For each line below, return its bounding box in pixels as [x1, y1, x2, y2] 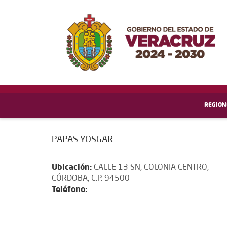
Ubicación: [52, 164, 94, 172]
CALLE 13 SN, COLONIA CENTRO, [94, 164, 209, 172]
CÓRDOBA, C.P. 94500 [52, 175, 130, 183]
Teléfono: [52, 186, 87, 195]
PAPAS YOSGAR [52, 135, 113, 145]
